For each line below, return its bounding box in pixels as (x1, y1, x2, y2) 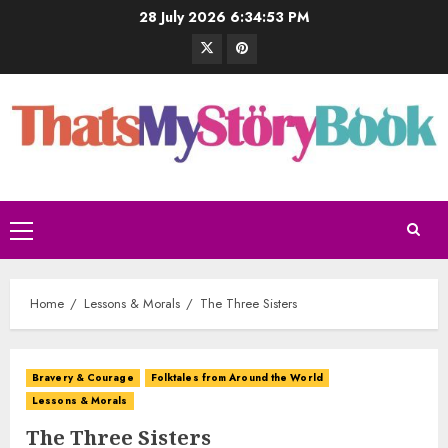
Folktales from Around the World (150, 369, 323, 385)
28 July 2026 (139, 7, 230, 27)
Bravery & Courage (32, 369, 134, 385)
